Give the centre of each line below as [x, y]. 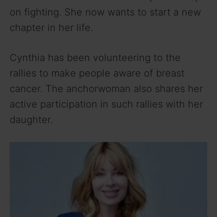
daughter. [31, 119]
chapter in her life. [51, 27]
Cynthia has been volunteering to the [95, 57]
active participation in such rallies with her [106, 104]
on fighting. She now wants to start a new [105, 12]
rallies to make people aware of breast [97, 73]
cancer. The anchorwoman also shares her [106, 88]
